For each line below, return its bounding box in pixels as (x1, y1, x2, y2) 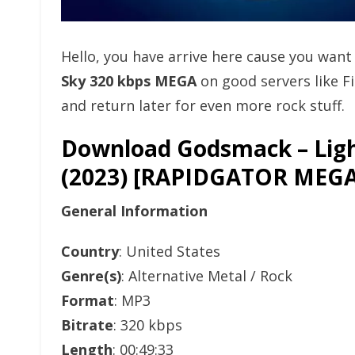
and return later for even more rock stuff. (61, 96, 345, 115)
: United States (119, 242, 220, 261)
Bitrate (61, 315, 113, 334)
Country (61, 242, 119, 261)
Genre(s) (61, 266, 121, 285)
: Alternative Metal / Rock (121, 266, 292, 285)
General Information (61, 201, 208, 220)
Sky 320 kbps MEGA (61, 71, 197, 90)
